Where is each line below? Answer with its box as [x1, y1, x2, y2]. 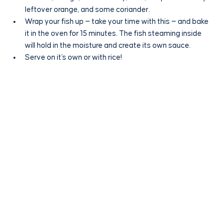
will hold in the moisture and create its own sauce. [25, 42, 191, 50]
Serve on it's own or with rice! [25, 54, 122, 62]
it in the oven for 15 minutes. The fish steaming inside [25, 30, 203, 38]
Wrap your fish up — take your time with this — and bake [25, 18, 210, 26]
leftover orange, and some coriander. [25, 6, 150, 14]
